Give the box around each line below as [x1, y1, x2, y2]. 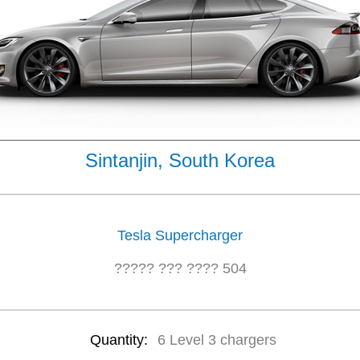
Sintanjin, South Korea [85, 149, 275, 171]
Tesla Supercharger [117, 227, 243, 243]
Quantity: [89, 332, 152, 348]
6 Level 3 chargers [157, 332, 276, 348]
